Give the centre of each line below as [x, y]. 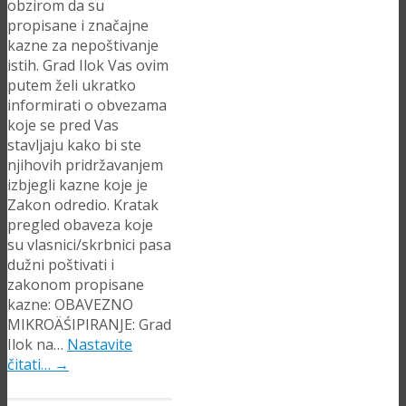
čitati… [31, 365]
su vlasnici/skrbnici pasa [89, 245]
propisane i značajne [78, 26]
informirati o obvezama [87, 106]
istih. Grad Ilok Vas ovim [88, 66]
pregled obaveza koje [80, 225]
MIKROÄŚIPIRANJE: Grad [89, 325]
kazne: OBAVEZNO [70, 305]
